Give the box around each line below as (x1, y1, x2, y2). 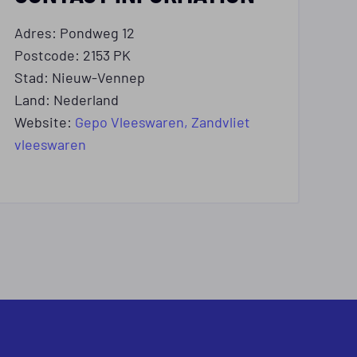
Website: (14, 112, 75, 131)
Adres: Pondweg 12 (14, 22, 135, 41)
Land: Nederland (14, 89, 119, 108)
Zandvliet (191, 112, 250, 131)
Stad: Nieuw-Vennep (14, 67, 145, 86)
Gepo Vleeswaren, (75, 112, 191, 131)
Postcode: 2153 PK (14, 45, 131, 64)
